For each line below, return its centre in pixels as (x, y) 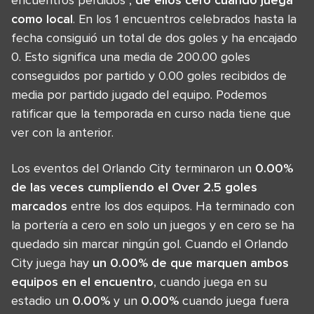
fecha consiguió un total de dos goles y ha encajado (154, 38)
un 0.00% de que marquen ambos (191, 263)
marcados (39, 206)
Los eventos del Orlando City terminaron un (133, 168)
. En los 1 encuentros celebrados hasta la (185, 19)
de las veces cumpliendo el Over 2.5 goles (134, 187)
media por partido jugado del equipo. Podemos (139, 95)
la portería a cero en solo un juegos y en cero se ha (153, 225)
